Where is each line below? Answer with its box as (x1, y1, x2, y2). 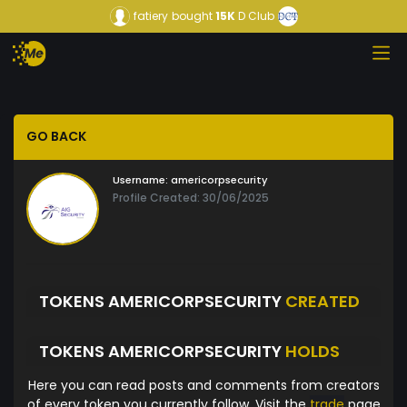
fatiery (133, 8, 168, 24)
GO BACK (26, 127, 86, 146)
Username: (113, 173, 168, 188)
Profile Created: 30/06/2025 (113, 190, 269, 206)
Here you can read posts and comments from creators (27, 376, 380, 395)
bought (171, 8, 213, 24)
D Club (237, 8, 274, 24)
